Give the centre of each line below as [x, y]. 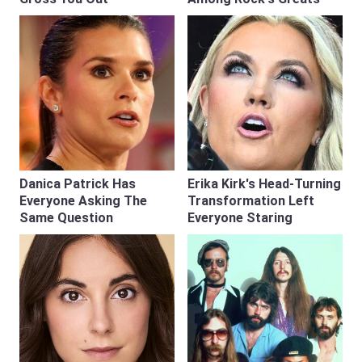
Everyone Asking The [83, 201]
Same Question [66, 218]
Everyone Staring [240, 218]
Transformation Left [251, 201]
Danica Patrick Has [78, 184]
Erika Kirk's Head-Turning [264, 184]
